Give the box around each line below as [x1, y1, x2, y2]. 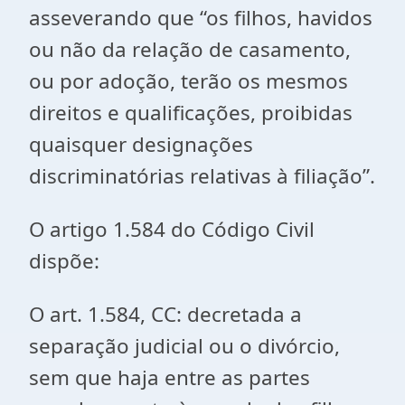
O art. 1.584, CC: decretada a [29, 300, 302, 328]
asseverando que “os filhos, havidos [29, 4, 372, 32]
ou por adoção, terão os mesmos [29, 67, 348, 95]
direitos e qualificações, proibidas [29, 99, 353, 127]
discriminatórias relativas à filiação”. [29, 162, 375, 190]
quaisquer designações [29, 130, 253, 158]
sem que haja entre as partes [29, 363, 310, 391]
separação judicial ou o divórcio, [29, 332, 340, 360]
